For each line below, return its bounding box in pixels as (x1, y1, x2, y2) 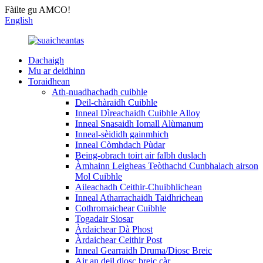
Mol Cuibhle (75, 171, 122, 181)
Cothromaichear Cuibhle (75, 203, 166, 213)
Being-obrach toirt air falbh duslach (75, 150, 206, 160)
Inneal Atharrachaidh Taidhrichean (75, 193, 203, 203)
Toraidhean (28, 76, 70, 86)
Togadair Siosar (75, 214, 133, 224)
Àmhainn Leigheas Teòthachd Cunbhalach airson (75, 161, 258, 171)
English (5, 15, 33, 25)
